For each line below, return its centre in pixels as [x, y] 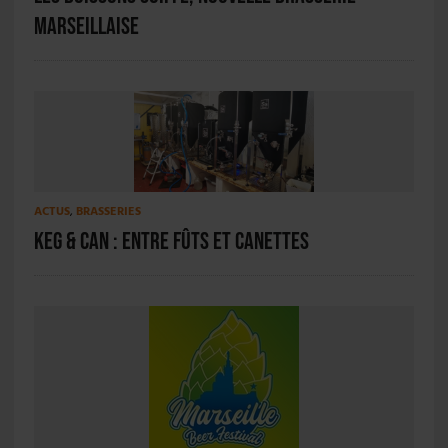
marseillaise [86, 26]
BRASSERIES [108, 212]
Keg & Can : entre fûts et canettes [171, 242]
